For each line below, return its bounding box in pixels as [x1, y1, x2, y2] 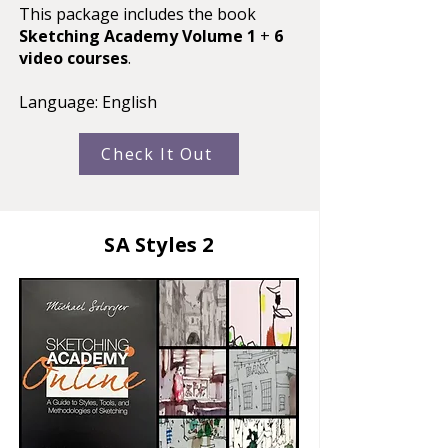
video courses [19, 46, 128, 69]
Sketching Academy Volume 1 [19, 24, 256, 47]
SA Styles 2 [104, 230, 214, 258]
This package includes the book [19, 2, 256, 25]
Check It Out [101, 142, 213, 165]
